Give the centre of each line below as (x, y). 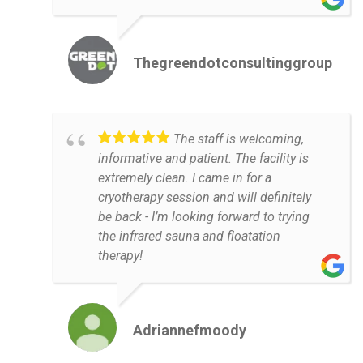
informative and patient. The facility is (203, 159)
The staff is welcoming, (239, 139)
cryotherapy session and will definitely (205, 198)
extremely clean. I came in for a (185, 178)
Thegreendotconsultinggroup (233, 63)
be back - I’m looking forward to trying (204, 217)
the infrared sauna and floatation (189, 237)
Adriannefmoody (190, 331)
